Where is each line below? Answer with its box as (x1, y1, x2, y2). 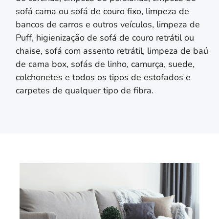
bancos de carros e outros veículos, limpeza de (16, 18, 200, 30)
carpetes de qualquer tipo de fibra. (16, 84, 153, 96)
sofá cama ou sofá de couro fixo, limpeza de (16, 5, 189, 17)
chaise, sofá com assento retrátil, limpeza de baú (16, 44, 208, 57)
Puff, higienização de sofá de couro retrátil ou (16, 31, 194, 44)
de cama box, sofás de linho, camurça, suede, (16, 58, 195, 70)
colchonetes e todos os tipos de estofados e (16, 71, 191, 83)
